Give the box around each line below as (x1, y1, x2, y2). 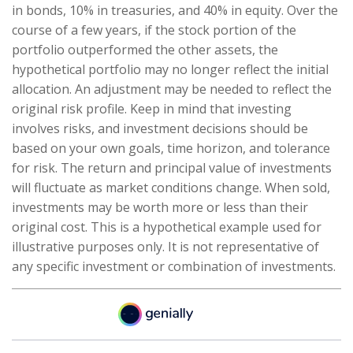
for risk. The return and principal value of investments (12, 159, 332, 177)
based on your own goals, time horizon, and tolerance (12, 139, 330, 158)
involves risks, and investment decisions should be (12, 120, 308, 138)
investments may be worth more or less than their (12, 199, 308, 217)
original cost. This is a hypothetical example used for (12, 218, 321, 236)
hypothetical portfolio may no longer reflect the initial (12, 61, 329, 79)
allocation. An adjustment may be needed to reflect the (12, 80, 332, 98)
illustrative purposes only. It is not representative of (12, 238, 319, 256)
